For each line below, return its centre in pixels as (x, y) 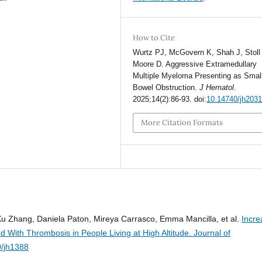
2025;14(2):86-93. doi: (170, 99)
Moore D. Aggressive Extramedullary (195, 64)
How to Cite (154, 37)
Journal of (212, 233)
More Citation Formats (182, 122)
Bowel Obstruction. (166, 87)
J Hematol (217, 87)
